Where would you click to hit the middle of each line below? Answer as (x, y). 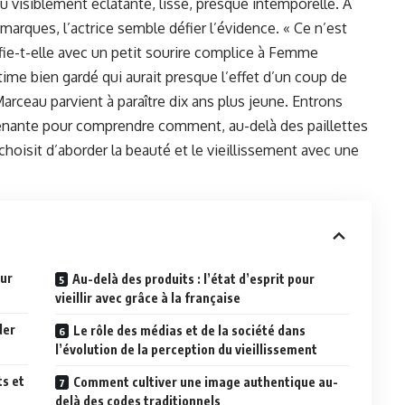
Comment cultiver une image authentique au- (206, 382)
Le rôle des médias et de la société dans (190, 331)
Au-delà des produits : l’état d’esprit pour (194, 279)
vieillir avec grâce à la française (148, 298)
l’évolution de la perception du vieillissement (187, 350)
